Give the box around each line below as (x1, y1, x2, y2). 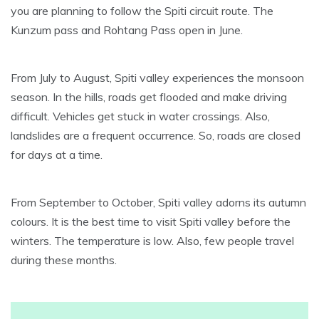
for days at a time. (11, 147, 103, 162)
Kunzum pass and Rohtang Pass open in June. (11, 23, 243, 38)
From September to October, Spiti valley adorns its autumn (11, 195, 306, 210)
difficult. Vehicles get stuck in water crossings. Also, (11, 109, 270, 124)
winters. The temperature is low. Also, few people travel (11, 234, 294, 249)
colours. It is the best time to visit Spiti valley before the (11, 214, 291, 229)
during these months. (11, 253, 117, 268)
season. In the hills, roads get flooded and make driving (11, 90, 287, 105)
